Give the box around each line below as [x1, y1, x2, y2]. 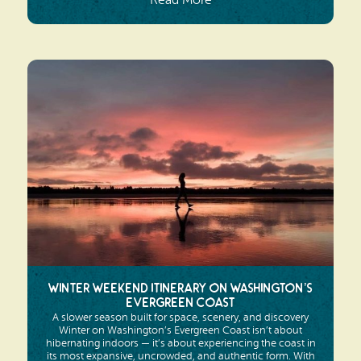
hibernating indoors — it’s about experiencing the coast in [45, 337, 316, 350]
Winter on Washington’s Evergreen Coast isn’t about [59, 324, 302, 337]
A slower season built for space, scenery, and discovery [52, 311, 309, 324]
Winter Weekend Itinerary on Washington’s [48, 281, 313, 297]
